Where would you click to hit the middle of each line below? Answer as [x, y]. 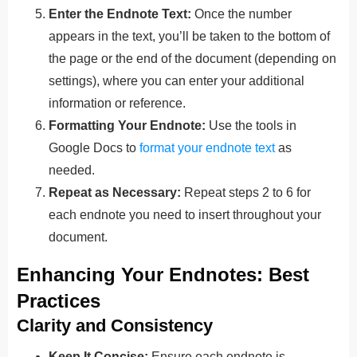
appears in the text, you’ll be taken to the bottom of [189, 36]
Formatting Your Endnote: [129, 125]
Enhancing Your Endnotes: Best [163, 274]
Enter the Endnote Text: [122, 14]
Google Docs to [94, 147]
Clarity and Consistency [115, 325]
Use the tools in [253, 125]
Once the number [243, 14]
